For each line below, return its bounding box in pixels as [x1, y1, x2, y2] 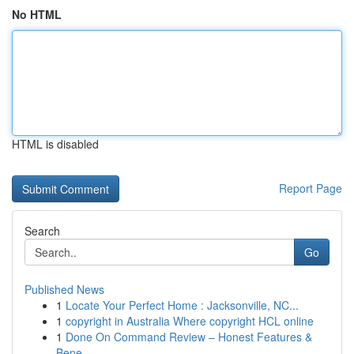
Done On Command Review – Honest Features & [66, 329, 312, 345]
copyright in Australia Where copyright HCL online [66, 313, 314, 329]
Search [24, 223, 60, 239]
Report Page [279, 180, 342, 196]
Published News [24, 281, 104, 297]
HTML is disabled [12, 136, 99, 152]
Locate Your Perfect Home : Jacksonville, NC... [66, 297, 299, 313]
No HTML [12, 6, 62, 22]
